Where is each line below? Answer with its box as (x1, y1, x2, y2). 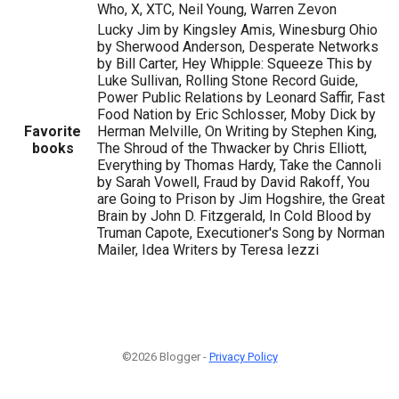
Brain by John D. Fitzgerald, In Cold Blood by (97, 207, 371, 224)
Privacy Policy (208, 349, 278, 363)
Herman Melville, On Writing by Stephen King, (97, 122, 377, 140)
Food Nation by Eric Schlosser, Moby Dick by (97, 105, 376, 123)
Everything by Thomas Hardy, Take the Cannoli (97, 156, 381, 174)
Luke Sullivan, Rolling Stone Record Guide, (97, 71, 358, 89)
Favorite (24, 122, 81, 140)
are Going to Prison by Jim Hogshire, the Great (97, 190, 385, 208)
